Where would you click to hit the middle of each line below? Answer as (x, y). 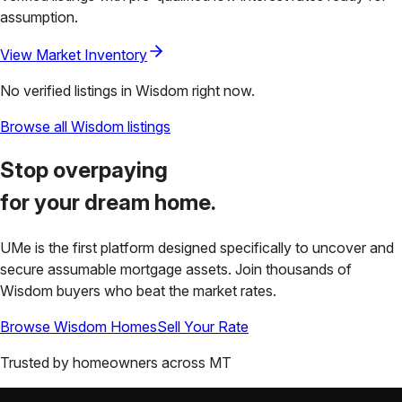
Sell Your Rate (203, 327)
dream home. (150, 203)
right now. (222, 90)
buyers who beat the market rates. (166, 291)
